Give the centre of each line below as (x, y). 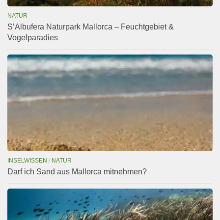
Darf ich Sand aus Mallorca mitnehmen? (77, 172)
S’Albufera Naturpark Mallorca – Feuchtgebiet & (91, 27)
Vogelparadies (33, 38)
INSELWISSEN (27, 161)
